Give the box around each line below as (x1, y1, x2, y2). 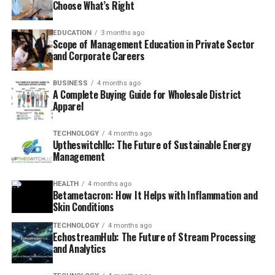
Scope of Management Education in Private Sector (52, 37, 255, 52)
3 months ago (100, 29, 144, 37)
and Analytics (52, 241, 106, 257)
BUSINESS (52, 79, 88, 88)
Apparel (52, 99, 83, 114)
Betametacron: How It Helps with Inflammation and (52, 188, 258, 203)
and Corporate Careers (52, 48, 145, 64)
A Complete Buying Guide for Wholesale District (52, 87, 241, 103)
